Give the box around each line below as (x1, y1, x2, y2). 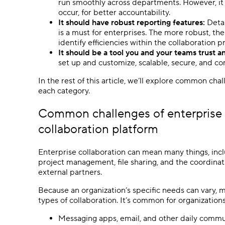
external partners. (38, 167, 102, 177)
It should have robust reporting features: (58, 17, 205, 28)
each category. (38, 85, 90, 96)
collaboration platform (38, 121, 158, 137)
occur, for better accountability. (58, 7, 170, 18)
